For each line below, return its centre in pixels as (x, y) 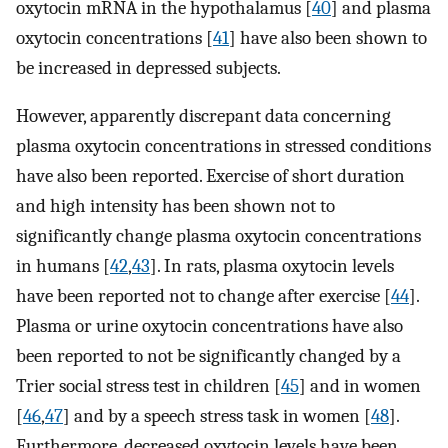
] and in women (360, 386)
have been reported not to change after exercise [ (203, 296)
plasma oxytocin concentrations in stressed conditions (223, 146)
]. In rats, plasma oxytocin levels (272, 266)
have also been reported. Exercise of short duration (210, 176)
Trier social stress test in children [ (148, 386)
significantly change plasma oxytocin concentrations (218, 236)
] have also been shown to (328, 37)
